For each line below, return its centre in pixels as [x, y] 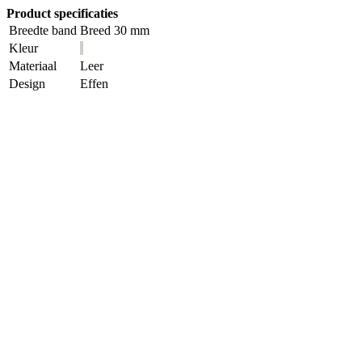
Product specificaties [62, 13]
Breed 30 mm [115, 30]
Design [27, 84]
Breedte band [43, 30]
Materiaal [33, 66]
